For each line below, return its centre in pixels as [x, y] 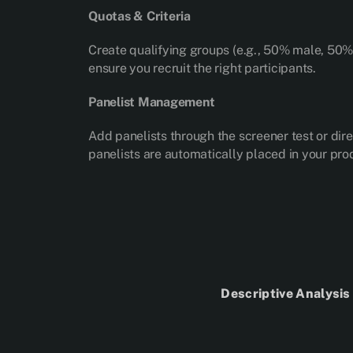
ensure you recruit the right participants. [202, 68]
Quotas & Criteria [139, 16]
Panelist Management [152, 102]
